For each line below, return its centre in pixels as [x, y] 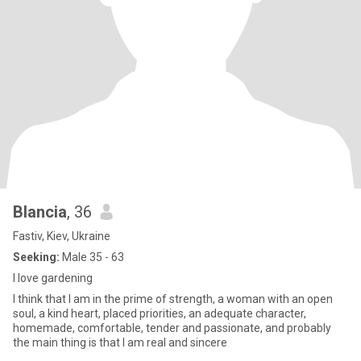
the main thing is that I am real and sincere [120, 342]
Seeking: [36, 257]
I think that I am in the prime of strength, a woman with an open [173, 299]
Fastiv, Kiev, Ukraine [62, 236]
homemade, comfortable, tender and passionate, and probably [172, 328]
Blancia [40, 212]
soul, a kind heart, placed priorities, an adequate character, [160, 313]
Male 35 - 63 [92, 257]
